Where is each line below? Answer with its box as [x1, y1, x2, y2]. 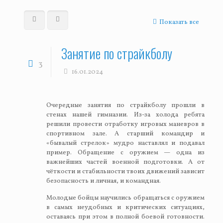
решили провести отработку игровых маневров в [46, 120, 205, 129]
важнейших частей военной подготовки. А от [46, 158, 205, 167]
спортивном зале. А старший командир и [46, 129, 205, 138]
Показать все [159, 18, 199, 27]
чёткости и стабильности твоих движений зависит [46, 167, 205, 176]
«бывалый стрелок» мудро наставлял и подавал [46, 139, 205, 148]
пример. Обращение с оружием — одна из [46, 148, 205, 157]
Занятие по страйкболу [61, 43, 172, 63]
